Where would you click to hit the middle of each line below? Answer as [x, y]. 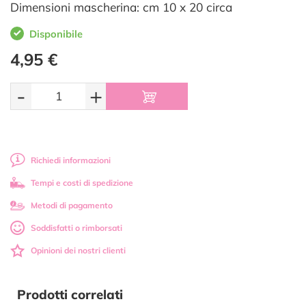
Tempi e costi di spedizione [82, 183]
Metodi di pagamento [72, 205]
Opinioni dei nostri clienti [78, 250]
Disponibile [56, 34]
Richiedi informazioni [71, 160]
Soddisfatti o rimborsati [76, 228]
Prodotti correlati [70, 294]
